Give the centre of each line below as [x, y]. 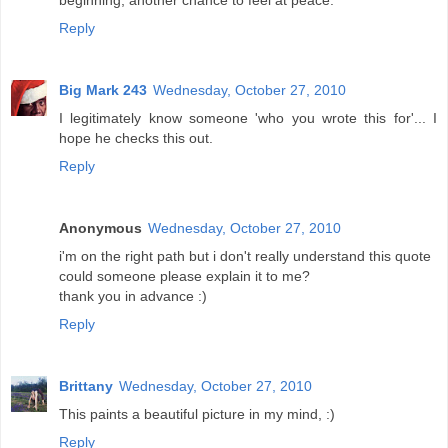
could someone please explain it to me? [184, 276]
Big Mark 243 [103, 90]
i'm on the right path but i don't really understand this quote [245, 256]
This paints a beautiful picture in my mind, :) [197, 414]
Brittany [86, 386]
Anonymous [100, 228]
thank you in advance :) [133, 296]
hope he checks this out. [136, 138]
